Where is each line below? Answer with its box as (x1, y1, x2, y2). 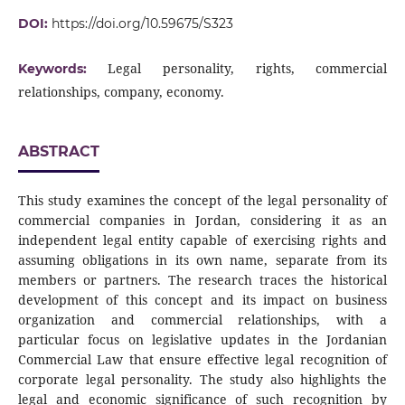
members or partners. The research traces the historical (17, 271, 388, 289)
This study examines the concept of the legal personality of (17, 192, 388, 210)
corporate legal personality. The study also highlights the (17, 371, 388, 389)
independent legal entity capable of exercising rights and (17, 231, 388, 250)
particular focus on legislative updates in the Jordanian (17, 331, 388, 349)
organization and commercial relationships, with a (17, 311, 388, 329)
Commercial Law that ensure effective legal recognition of (17, 351, 388, 369)
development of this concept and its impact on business (17, 291, 388, 309)
